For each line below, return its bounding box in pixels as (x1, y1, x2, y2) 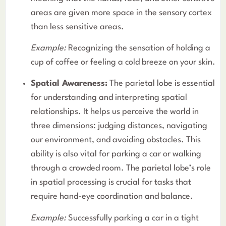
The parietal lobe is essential (107, 79, 215, 88)
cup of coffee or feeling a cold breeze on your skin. (31, 58, 215, 67)
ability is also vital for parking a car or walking (31, 150, 201, 159)
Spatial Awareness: (31, 79, 107, 88)
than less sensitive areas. (31, 22, 124, 31)
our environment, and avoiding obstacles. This (31, 136, 201, 145)
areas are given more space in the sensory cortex (31, 8, 212, 17)
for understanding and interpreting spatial (31, 93, 187, 102)
